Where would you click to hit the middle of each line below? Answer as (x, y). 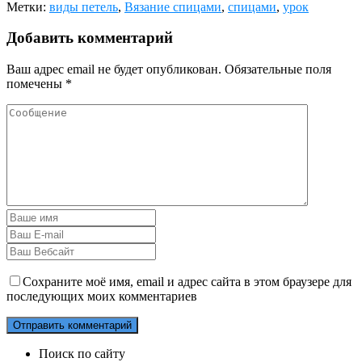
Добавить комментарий (90, 38)
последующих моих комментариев (102, 297)
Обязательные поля (278, 69)
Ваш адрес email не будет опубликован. (114, 69)
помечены (36, 84)
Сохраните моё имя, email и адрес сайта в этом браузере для (187, 282)
